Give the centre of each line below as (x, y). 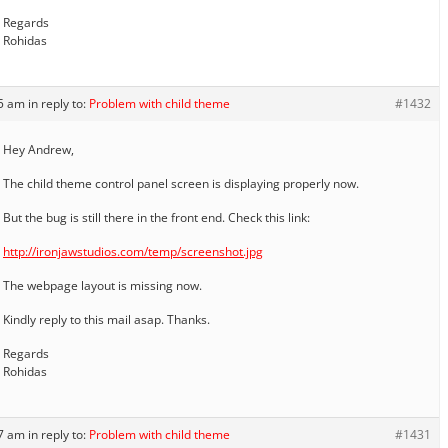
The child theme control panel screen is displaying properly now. (181, 183)
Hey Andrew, (38, 149)
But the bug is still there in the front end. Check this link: (156, 217)
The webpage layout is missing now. (102, 285)
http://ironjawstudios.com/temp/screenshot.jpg (133, 251)
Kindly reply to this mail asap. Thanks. (106, 319)
